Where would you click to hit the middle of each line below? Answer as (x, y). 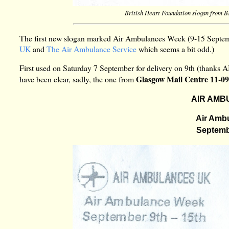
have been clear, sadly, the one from (78, 79)
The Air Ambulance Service (92, 49)
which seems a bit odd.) (176, 49)
